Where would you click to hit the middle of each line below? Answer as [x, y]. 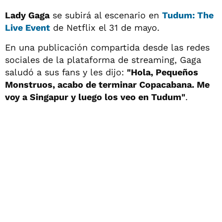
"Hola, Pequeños [163, 72]
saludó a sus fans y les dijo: [66, 72]
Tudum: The [188, 15]
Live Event [28, 28]
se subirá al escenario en [106, 15]
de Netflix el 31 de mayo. [105, 28]
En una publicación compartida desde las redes [107, 47]
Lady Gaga [27, 15]
